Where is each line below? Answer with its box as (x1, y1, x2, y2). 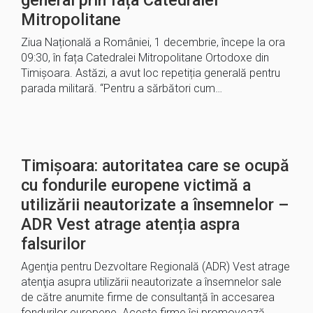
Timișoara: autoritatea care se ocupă (21, 156, 289, 175)
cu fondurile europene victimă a (21, 175, 251, 195)
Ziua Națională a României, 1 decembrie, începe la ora (21, 36, 285, 49)
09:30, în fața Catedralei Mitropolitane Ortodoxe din (21, 51, 269, 64)
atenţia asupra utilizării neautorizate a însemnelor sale (21, 275, 282, 289)
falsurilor (21, 234, 86, 254)
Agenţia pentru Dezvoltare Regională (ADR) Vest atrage (21, 260, 290, 273)
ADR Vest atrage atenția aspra (21, 214, 240, 234)
